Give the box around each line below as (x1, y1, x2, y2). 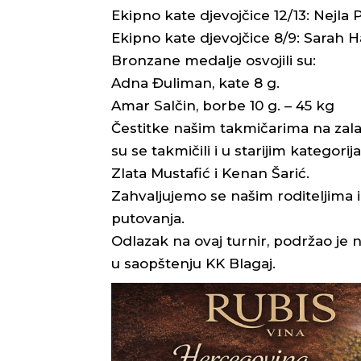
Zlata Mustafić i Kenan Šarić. (111, 164, 309, 181)
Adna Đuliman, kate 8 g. (111, 74, 280, 91)
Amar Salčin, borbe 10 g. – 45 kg (111, 97, 334, 114)
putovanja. (111, 210, 185, 226)
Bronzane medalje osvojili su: (111, 52, 316, 68)
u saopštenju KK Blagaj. (111, 255, 276, 272)
